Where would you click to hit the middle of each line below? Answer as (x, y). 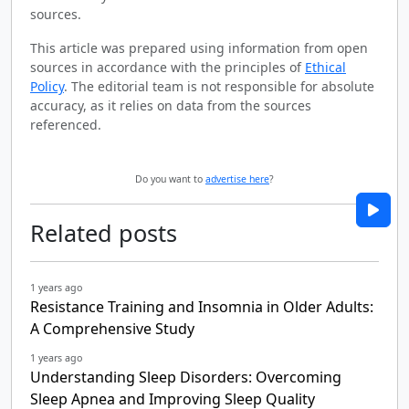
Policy (47, 86)
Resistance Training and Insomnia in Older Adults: (202, 306)
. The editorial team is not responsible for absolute (219, 86)
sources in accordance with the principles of (168, 67)
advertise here (237, 178)
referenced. (66, 124)
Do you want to (170, 178)
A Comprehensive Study (112, 328)
